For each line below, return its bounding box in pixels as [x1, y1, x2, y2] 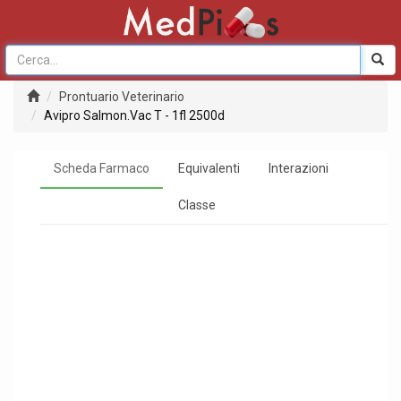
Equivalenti [178, 161, 240, 175]
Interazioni [269, 161, 328, 175]
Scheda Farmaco [54, 161, 149, 175]
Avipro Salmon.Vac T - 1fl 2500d [44, 108, 225, 123]
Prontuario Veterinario [59, 90, 184, 104]
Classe [178, 198, 216, 212]
